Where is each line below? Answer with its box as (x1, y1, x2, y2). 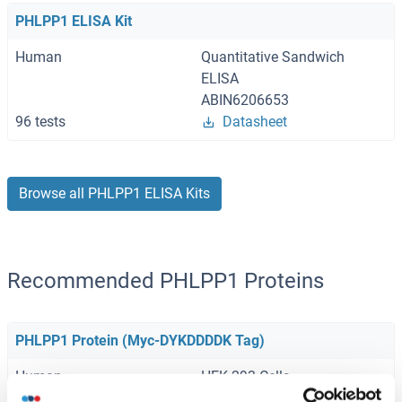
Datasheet (223, 113, 287, 131)
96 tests (15, 113, 66, 131)
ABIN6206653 (201, 92, 289, 109)
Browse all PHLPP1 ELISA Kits (19, 185, 210, 203)
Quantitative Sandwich (201, 48, 345, 66)
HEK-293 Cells (201, 368, 290, 386)
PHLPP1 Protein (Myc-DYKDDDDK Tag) (15, 332, 265, 350)
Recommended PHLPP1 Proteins (7, 268, 324, 294)
